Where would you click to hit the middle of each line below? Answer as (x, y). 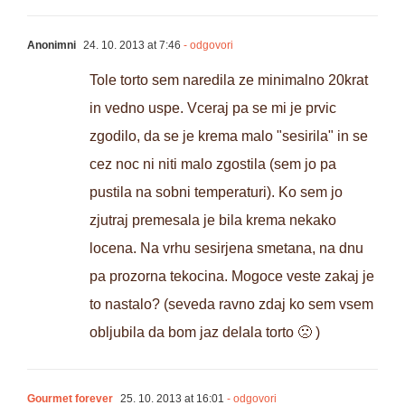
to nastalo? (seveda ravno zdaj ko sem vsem (231, 305)
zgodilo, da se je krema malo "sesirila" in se (229, 137)
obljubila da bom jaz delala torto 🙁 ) (205, 333)
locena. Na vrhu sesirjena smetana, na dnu (226, 249)
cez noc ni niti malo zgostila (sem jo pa (213, 165)
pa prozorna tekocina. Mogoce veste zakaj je (232, 277)
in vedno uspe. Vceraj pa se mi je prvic (213, 108)
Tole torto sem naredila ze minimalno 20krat (229, 80)
